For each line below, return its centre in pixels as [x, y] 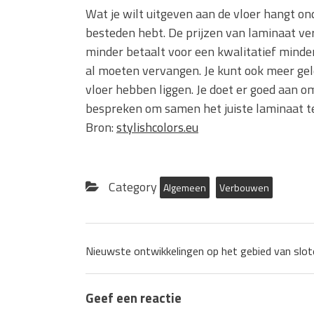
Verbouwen [244, 187]
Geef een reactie [134, 298]
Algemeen [185, 187]
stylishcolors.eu [157, 127]
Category [133, 187]
